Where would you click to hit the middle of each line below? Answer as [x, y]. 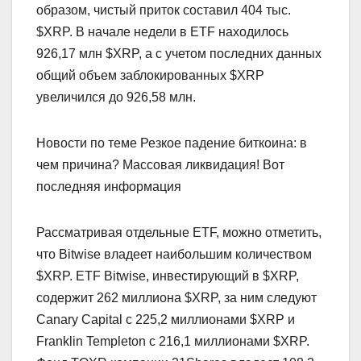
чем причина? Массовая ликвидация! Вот [160, 164]
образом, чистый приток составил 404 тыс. [164, 10]
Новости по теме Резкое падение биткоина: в [172, 143]
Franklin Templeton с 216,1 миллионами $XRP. [173, 341]
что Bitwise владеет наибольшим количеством [174, 254]
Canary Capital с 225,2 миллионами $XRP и [166, 319]
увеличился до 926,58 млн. [116, 97]
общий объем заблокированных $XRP [150, 75]
